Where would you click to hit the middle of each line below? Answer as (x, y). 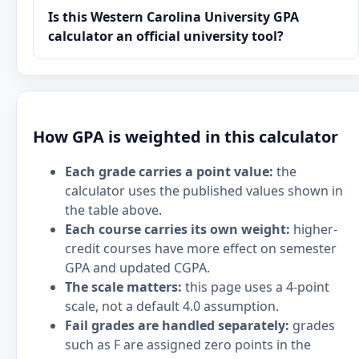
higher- (314, 229)
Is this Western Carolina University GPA (173, 17)
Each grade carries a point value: (169, 171)
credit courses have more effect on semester (201, 248)
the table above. (113, 210)
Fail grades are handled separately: (177, 325)
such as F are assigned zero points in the (188, 345)
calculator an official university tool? (166, 36)
